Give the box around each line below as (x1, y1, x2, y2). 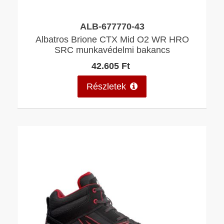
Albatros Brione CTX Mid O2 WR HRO (35, 33, 189, 45)
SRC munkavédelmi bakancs (54, 44, 170, 56)
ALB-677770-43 (79, 20, 144, 32)
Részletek (86, 80, 126, 92)
